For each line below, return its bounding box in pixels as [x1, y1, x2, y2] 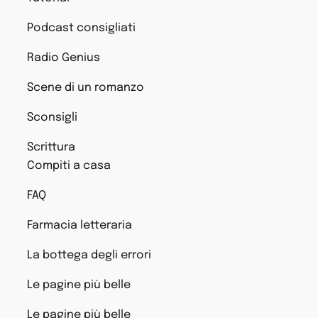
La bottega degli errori [27, 249, 151, 261]
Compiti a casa [27, 160, 111, 172]
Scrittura [27, 141, 75, 153]
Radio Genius [27, 52, 100, 64]
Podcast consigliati [27, 22, 136, 34]
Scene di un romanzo [27, 82, 144, 94]
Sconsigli [27, 111, 77, 124]
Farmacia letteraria [27, 219, 132, 231]
